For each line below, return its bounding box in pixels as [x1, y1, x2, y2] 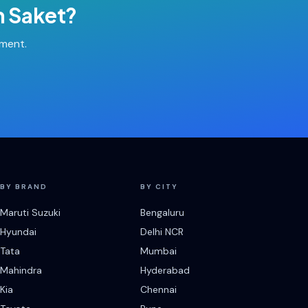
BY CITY [140, 182, 178, 191]
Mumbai [140, 245, 177, 257]
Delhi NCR [140, 225, 184, 238]
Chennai [140, 283, 177, 296]
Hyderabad [140, 264, 190, 276]
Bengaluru [140, 206, 184, 219]
